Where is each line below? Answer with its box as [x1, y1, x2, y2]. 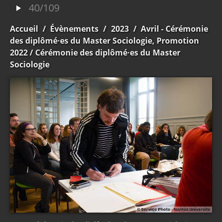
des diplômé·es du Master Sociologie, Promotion [10, 35, 199, 46]
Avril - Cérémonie [141, 23, 209, 34]
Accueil [10, 23, 38, 34]
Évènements [50, 23, 99, 34]
